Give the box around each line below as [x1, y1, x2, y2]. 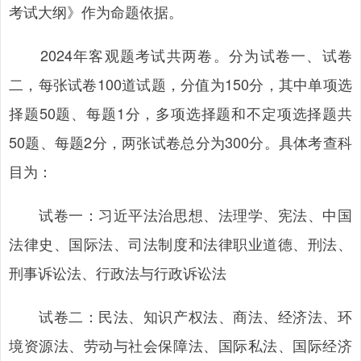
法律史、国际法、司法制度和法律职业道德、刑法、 [9, 233, 352, 254]
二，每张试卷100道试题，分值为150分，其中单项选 [9, 73, 352, 94]
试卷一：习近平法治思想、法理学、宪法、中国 [9, 204, 352, 225]
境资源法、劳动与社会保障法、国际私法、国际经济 [9, 334, 352, 355]
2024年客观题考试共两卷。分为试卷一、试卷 [9, 44, 352, 65]
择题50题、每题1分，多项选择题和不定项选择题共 [9, 102, 352, 123]
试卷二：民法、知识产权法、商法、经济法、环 [9, 305, 352, 326]
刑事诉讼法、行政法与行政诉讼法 [9, 262, 226, 283]
